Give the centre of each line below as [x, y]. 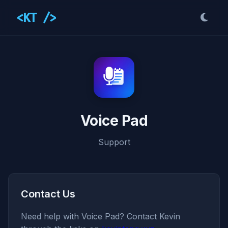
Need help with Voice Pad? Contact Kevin [101, 216]
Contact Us [48, 194]
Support [114, 142]
